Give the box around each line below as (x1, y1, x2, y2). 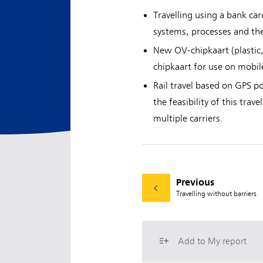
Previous (176, 176, 214, 188)
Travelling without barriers (176, 189, 257, 198)
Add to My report (178, 236, 247, 247)
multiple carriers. (153, 113, 224, 124)
